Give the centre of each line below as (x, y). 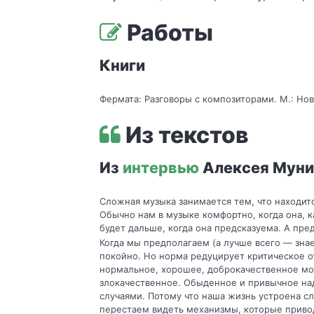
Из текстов (184, 135)
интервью (161, 168)
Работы (167, 33)
